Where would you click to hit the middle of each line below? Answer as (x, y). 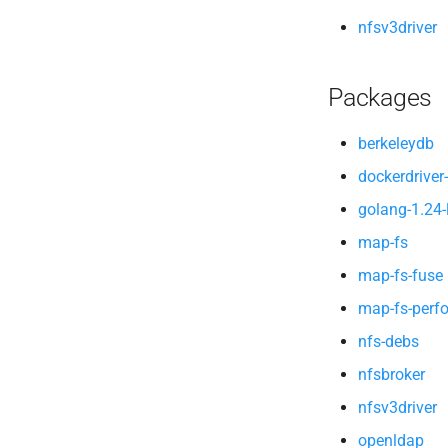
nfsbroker (391, 374)
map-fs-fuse (400, 275)
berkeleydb (396, 143)
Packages (380, 97)
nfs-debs (388, 341)
